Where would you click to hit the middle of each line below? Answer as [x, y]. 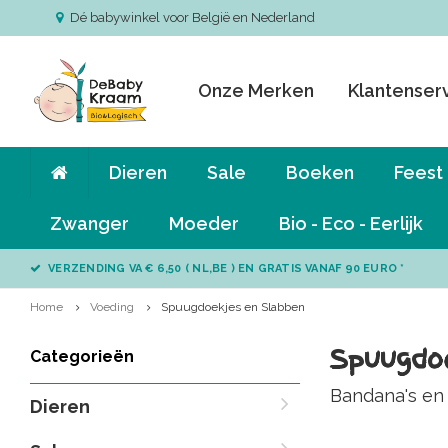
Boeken [320, 172]
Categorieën [82, 356]
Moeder [204, 223]
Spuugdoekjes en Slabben [233, 307]
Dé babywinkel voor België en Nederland [192, 17]
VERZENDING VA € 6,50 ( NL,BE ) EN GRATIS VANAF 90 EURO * [226, 268]
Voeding [112, 307]
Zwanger [89, 223]
